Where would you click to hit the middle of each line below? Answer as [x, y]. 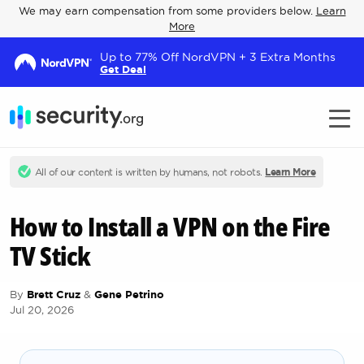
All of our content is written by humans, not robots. [150, 172]
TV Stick [50, 256]
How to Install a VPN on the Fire [169, 226]
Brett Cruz [53, 295]
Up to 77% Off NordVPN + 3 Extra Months [217, 57]
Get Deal [123, 69]
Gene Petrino [129, 295]
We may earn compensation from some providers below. [167, 11]
